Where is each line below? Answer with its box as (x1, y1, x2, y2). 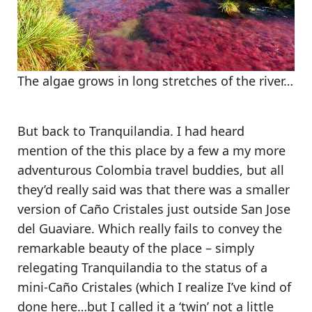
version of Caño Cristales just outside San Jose (17, 200, 290, 217)
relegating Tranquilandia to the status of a (17, 258, 267, 276)
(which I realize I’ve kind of (132, 278, 291, 295)
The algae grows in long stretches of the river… (17, 72, 293, 89)
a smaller (235, 180, 290, 198)
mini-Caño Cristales (17, 278, 132, 295)
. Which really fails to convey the (91, 219, 282, 237)
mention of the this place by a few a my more (17, 141, 286, 159)
